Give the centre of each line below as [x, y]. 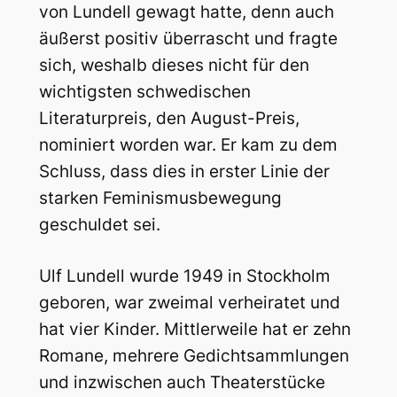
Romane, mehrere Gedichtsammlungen [194, 356]
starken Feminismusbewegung [160, 198]
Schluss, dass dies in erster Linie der [184, 171]
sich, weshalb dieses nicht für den [174, 65]
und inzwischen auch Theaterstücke [182, 383]
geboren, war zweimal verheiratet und [189, 303]
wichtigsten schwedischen [144, 91]
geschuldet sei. [99, 224]
